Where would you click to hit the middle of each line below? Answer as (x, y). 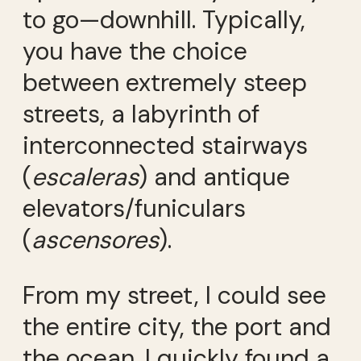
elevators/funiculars (134, 208)
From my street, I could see (174, 296)
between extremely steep (165, 82)
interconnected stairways (165, 145)
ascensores (95, 239)
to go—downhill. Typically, (164, 19)
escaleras (85, 176)
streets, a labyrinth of (141, 114)
